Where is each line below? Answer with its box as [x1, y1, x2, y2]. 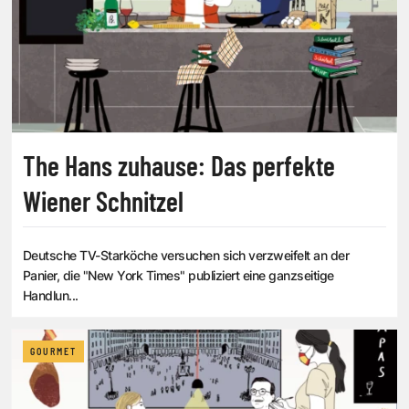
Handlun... [23, 288, 79, 304]
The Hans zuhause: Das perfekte [23, 149, 335, 183]
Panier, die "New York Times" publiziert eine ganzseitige [23, 267, 334, 284]
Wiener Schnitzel [23, 184, 184, 218]
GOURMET [30, 346, 77, 358]
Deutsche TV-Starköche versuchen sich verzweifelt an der [23, 247, 350, 264]
